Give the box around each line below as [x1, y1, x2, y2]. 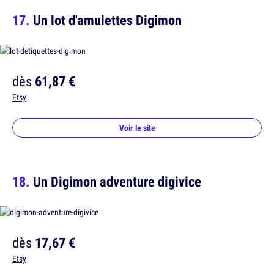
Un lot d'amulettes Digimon [33, 10, 182, 29]
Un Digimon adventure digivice [33, 172, 201, 191]
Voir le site [119, 122, 155, 134]
